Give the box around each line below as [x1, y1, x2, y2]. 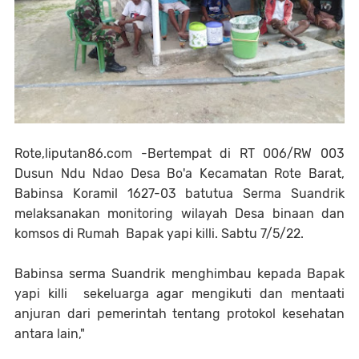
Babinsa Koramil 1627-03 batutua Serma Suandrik [14, 186, 345, 201]
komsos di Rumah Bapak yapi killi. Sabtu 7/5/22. [14, 226, 304, 241]
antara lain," [14, 326, 85, 341]
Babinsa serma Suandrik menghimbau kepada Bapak [14, 266, 345, 281]
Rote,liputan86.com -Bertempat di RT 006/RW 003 [14, 146, 345, 161]
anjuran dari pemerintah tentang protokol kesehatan [14, 306, 345, 321]
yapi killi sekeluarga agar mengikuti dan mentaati [14, 286, 345, 301]
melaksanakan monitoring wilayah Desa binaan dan [14, 206, 345, 221]
